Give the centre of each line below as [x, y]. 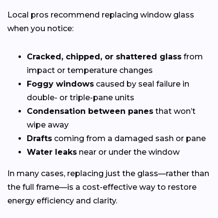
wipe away [48, 125]
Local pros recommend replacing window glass [101, 15]
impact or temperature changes [90, 70]
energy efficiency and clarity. [62, 200]
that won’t [174, 111]
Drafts [39, 138]
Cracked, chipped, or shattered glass [104, 56]
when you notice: [40, 28]
